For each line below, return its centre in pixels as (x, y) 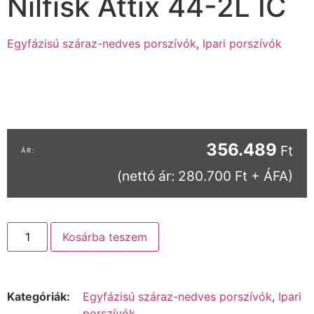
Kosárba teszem (105, 237)
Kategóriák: (39, 296)
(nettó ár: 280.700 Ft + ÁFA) (205, 176)
